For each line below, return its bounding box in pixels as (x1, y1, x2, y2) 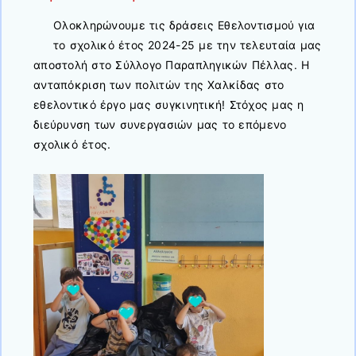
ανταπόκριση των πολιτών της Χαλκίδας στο (33, 77, 284, 91)
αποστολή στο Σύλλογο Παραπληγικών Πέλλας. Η (33, 57, 310, 72)
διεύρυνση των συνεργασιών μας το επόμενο (33, 117, 287, 131)
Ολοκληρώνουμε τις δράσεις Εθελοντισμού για (53, 17, 315, 32)
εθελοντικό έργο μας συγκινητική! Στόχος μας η (33, 97, 304, 111)
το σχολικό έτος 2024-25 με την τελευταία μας (53, 37, 322, 52)
